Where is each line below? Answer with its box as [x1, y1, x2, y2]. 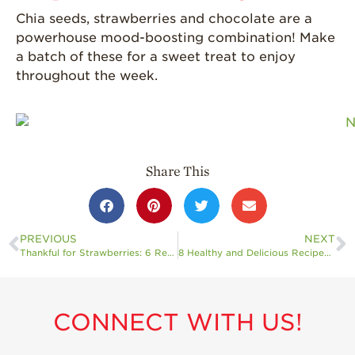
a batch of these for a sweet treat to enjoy [16, 48, 296, 64]
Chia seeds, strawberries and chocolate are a [16, 10, 312, 26]
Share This [145, 163, 210, 179]
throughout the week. [16, 67, 158, 83]
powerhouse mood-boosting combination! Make [16, 29, 335, 45]
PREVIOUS [20, 232, 77, 245]
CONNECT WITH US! [52, 307, 303, 336]
